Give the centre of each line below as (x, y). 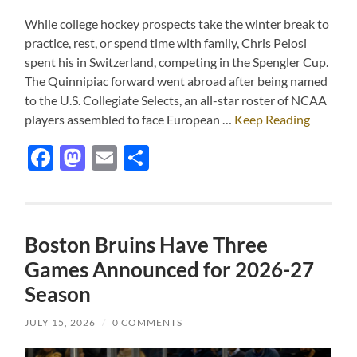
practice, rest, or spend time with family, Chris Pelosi (166, 43)
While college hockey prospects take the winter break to (177, 24)
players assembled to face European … (130, 120)
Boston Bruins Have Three (147, 245)
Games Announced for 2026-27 (170, 270)
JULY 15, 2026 (61, 323)
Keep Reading (273, 120)
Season (58, 294)
